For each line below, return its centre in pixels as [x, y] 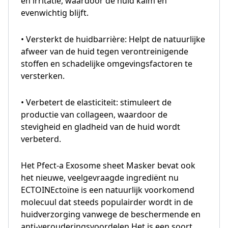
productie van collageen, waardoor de [94, 114]
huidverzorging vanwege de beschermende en [111, 214]
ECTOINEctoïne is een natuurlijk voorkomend [108, 190]
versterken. [43, 76]
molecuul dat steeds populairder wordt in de [107, 202]
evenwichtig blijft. [55, 12]
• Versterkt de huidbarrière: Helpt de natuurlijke [113, 39]
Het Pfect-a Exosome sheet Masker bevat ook [108, 165]
